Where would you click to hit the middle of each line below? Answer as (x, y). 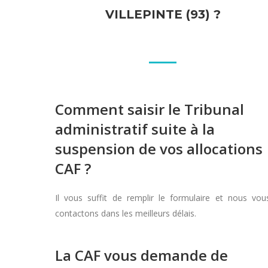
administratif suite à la (135, 129)
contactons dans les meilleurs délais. (126, 213)
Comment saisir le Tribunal (150, 109)
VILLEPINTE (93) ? (163, 14)
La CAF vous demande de (141, 255)
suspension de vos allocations (159, 149)
